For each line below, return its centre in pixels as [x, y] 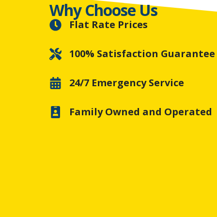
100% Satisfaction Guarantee [142, 54]
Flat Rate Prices [109, 25]
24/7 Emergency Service [127, 83]
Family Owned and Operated [141, 112]
